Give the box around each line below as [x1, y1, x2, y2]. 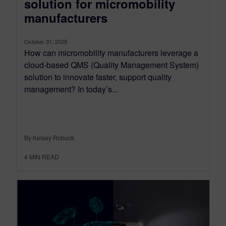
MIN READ [29, 152, 59, 161]
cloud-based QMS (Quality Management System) [24, 59, 199, 71]
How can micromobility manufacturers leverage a [24, 47, 198, 59]
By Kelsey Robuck [24, 133, 74, 142]
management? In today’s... [24, 83, 118, 95]
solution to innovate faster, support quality [24, 71, 172, 83]
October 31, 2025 [24, 37, 67, 46]
